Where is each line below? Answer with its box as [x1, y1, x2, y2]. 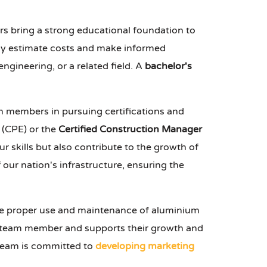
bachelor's [145, 60, 192, 73]
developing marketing [95, 240, 194, 253]
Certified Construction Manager [58, 123, 202, 136]
